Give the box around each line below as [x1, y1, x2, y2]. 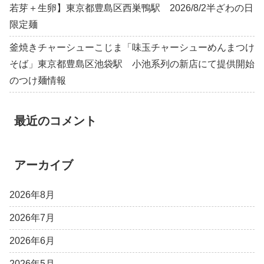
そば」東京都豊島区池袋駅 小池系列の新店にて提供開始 [9, 58, 255, 69]
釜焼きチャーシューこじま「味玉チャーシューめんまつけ [9, 42, 255, 52]
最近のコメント [14, 114, 97, 128]
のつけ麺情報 [9, 75, 66, 85]
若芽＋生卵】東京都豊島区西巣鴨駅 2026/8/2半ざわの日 [9, 2, 253, 13]
